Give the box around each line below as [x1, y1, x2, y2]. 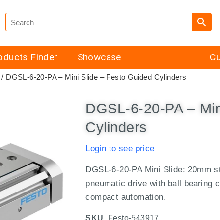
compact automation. [85, 192, 166, 202]
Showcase [77, 52, 121, 63]
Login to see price [85, 144, 155, 154]
